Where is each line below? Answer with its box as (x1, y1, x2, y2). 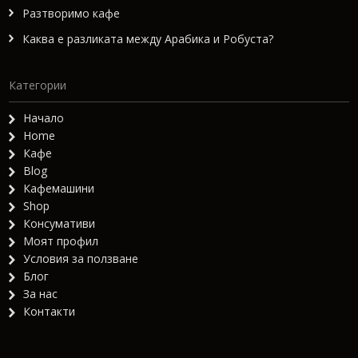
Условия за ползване (22, 250, 138, 266)
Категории (9, 78, 67, 93)
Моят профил (22, 233, 98, 249)
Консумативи (22, 215, 95, 231)
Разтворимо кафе (22, 5, 121, 21)
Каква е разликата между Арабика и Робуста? (22, 30, 274, 46)
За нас (22, 285, 58, 301)
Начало (22, 109, 64, 125)
